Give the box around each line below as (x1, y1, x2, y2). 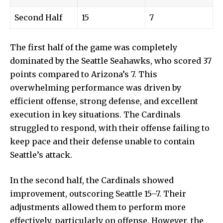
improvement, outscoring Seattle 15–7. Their (10, 188, 186, 199)
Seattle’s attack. (10, 149, 72, 160)
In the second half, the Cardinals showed (10, 175, 174, 185)
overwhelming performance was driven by (10, 82, 181, 93)
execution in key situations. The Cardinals (10, 109, 181, 119)
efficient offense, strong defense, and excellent (10, 96, 198, 106)
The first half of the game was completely (10, 42, 177, 52)
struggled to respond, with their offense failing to (10, 122, 210, 133)
